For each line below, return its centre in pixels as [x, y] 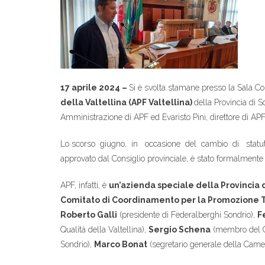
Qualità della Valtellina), [104, 230]
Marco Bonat [121, 244]
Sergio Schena [180, 230]
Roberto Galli [89, 215]
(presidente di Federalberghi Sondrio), [187, 215]
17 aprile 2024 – [95, 88]
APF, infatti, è [85, 185]
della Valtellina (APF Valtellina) [127, 102]
